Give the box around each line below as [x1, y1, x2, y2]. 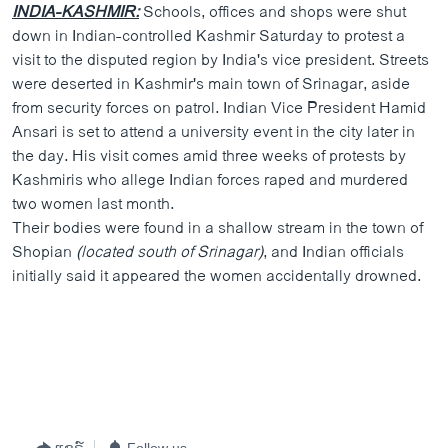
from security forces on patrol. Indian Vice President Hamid [12, 95, 426, 122]
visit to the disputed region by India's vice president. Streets [12, 47, 429, 74]
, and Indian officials [263, 239, 404, 266]
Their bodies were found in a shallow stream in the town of [12, 215, 423, 242]
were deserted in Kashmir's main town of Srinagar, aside [12, 71, 410, 98]
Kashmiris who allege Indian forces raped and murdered [12, 167, 408, 194]
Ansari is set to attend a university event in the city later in [12, 119, 415, 146]
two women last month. [12, 191, 174, 218]
